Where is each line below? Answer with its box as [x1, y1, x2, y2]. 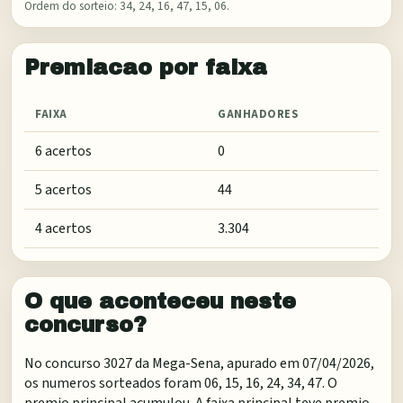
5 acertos [35, 179, 92, 200]
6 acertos [35, 140, 92, 161]
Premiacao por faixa [24, 55, 267, 79]
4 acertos [35, 218, 92, 238]
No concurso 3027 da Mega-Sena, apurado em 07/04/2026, [24, 354, 374, 374]
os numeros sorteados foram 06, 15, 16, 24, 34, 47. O [24, 373, 337, 394]
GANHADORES [218, 105, 299, 122]
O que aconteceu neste [24, 289, 296, 313]
